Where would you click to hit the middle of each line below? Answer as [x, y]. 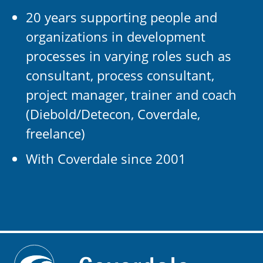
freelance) [55, 133]
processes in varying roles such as [129, 56]
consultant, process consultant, [120, 75]
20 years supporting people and [122, 17]
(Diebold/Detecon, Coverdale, [113, 114]
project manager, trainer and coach [131, 95]
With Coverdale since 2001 [106, 159]
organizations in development [116, 36]
